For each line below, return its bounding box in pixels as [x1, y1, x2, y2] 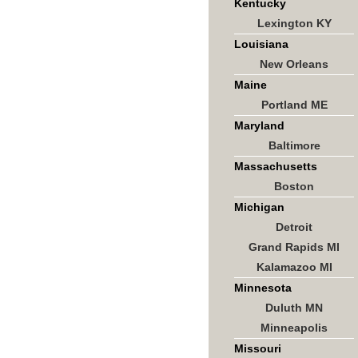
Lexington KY [257, 17, 332, 30]
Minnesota [234, 281, 292, 294]
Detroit [276, 221, 312, 233]
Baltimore [268, 139, 320, 152]
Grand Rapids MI [249, 241, 340, 253]
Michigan [234, 201, 284, 213]
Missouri [234, 342, 281, 355]
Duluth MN [265, 301, 323, 314]
